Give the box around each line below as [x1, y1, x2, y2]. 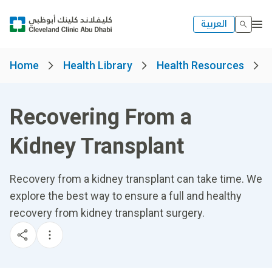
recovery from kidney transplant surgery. [10, 206, 205, 219]
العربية [201, 15, 227, 32]
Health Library [63, 59, 132, 72]
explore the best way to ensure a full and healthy [10, 189, 242, 202]
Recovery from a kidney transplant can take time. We [10, 172, 262, 185]
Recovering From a [10, 104, 192, 130]
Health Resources [157, 59, 244, 72]
